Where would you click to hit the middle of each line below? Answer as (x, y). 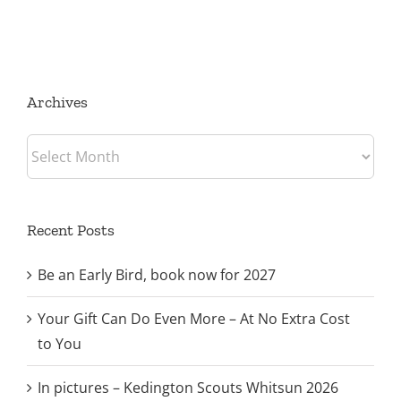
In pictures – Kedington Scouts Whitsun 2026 (188, 387)
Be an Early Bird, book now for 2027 (157, 274)
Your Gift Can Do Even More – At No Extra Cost (194, 318)
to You (60, 343)
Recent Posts (71, 230)
